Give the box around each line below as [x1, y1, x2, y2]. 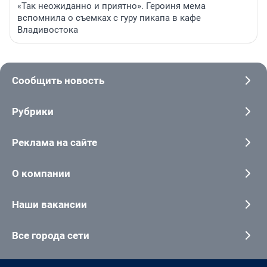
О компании [12, 167, 70, 180]
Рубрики [12, 105, 54, 118]
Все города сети [12, 229, 89, 242]
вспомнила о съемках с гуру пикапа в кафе [17, 13, 201, 24]
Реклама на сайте [12, 136, 97, 149]
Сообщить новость [12, 74, 104, 87]
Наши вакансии [12, 198, 87, 211]
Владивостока [17, 24, 78, 36]
